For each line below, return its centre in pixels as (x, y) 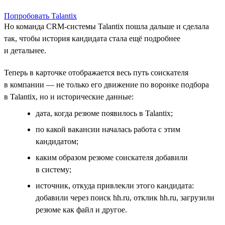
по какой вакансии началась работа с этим (108, 129)
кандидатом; (57, 141)
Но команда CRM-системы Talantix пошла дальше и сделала (106, 26)
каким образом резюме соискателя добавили (112, 157)
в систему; (53, 169)
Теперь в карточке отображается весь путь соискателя (96, 72)
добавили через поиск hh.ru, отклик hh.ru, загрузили (125, 197)
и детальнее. (25, 50)
